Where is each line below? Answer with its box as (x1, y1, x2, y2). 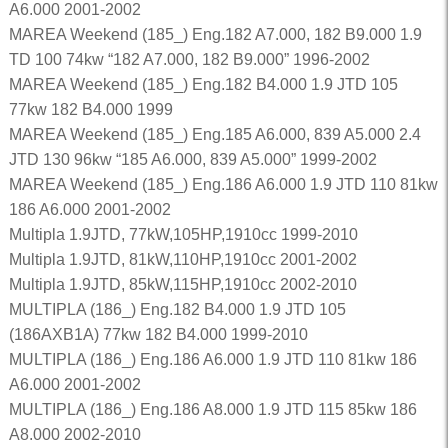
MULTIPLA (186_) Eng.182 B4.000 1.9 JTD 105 (8, 301, 346, 318)
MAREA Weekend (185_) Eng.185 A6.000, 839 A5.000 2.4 (8, 126, 421, 143)
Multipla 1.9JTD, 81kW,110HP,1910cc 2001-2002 (8, 251, 357, 268)
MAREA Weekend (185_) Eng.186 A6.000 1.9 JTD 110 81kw (8, 176, 438, 193)
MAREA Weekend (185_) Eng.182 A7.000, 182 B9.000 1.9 (8, 26, 422, 43)
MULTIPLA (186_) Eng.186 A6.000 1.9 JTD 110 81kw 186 (8, 351, 417, 368)
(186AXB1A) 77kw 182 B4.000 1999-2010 (8, 326, 308, 343)
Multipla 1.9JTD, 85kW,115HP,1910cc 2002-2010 (8, 276, 357, 293)
